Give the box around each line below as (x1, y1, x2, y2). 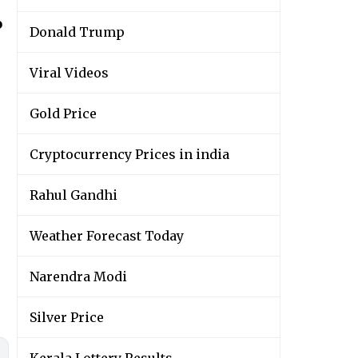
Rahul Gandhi (30, 187, 117, 204)
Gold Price (30, 105, 97, 122)
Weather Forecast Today (30, 228, 184, 245)
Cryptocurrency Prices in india (30, 146, 229, 163)
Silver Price (30, 309, 104, 326)
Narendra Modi (30, 268, 127, 285)
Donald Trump (30, 24, 125, 41)
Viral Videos (30, 65, 109, 82)
